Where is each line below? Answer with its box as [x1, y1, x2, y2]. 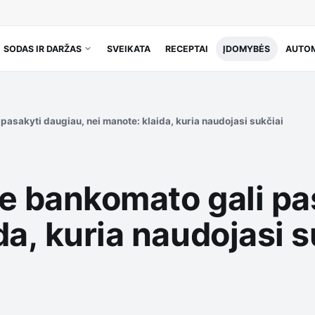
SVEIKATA [107, 43, 151, 54]
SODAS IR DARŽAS [3, 43, 82, 54]
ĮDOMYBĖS [223, 43, 271, 54]
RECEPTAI [165, 43, 209, 54]
